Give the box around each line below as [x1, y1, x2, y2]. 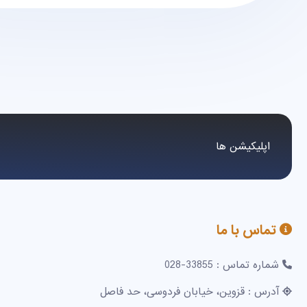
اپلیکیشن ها [216, 138, 270, 155]
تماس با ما [217, 220, 280, 241]
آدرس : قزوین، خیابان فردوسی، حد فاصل [100, 283, 279, 300]
